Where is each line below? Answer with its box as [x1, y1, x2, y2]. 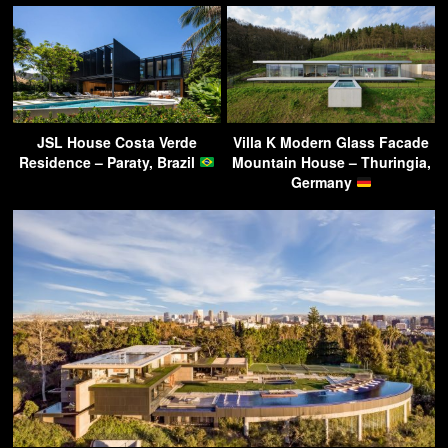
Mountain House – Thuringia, [231, 151, 431, 172]
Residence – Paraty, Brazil [19, 151, 200, 172]
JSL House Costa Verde [37, 131, 197, 152]
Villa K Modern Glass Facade [233, 131, 429, 152]
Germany [290, 171, 356, 192]
